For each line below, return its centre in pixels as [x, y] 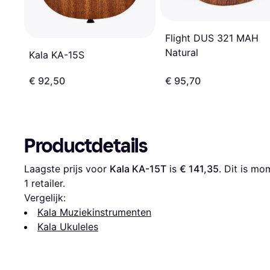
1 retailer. [45, 183]
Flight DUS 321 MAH [212, 38]
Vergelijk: [45, 197]
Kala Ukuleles [68, 226]
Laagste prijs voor [67, 168]
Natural [182, 52]
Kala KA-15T [138, 168]
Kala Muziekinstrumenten [94, 212]
